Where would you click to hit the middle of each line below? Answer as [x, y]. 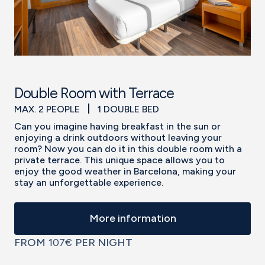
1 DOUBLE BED [128, 109]
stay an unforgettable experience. [89, 182]
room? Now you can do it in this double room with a [128, 148]
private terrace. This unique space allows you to [119, 160]
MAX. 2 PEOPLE [48, 109]
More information [132, 218]
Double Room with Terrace [94, 93]
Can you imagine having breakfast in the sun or [117, 126]
